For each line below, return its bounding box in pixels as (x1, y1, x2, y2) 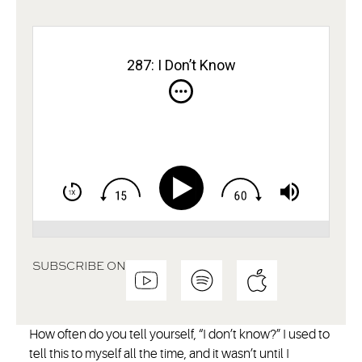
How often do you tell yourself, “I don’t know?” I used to (29, 327, 330, 343)
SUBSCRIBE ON (32, 259, 126, 273)
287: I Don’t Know (126, 57, 236, 74)
